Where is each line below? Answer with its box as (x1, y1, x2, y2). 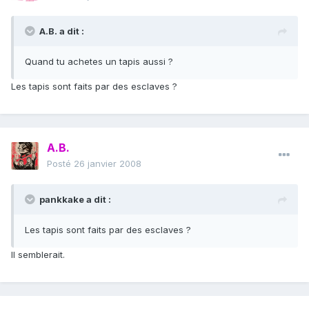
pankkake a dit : (39, 194, 111, 206)
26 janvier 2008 (74, 158, 141, 170)
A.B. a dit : (39, 26, 84, 37)
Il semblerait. (11, 249, 65, 261)
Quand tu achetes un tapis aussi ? (25, 56, 173, 68)
